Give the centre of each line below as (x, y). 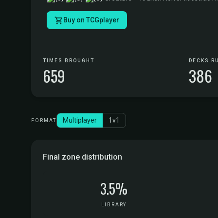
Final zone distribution (82, 157)
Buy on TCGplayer (91, 20)
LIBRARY (114, 205)
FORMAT (44, 120)
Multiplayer (80, 120)
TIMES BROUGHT (69, 61)
